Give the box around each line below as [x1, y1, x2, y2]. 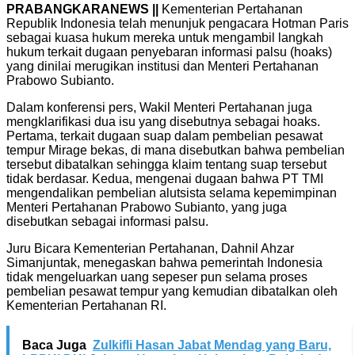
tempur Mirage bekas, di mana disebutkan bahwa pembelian [6, 143, 345, 157]
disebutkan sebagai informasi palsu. [6, 214, 208, 228]
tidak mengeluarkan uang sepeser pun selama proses [6, 269, 307, 284]
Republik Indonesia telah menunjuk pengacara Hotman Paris [6, 16, 349, 30]
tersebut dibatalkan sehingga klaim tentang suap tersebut [6, 157, 326, 171]
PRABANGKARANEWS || [6, 2, 158, 16]
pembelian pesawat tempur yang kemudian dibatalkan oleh [6, 284, 338, 298]
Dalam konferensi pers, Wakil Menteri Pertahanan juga [6, 100, 312, 114]
